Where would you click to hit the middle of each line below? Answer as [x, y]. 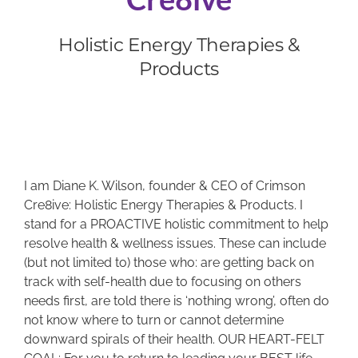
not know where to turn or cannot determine [153, 320]
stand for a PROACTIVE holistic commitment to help [176, 225]
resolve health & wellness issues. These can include [175, 244]
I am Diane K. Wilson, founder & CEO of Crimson [164, 186]
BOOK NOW [53, 50]
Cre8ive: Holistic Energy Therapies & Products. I [163, 205]
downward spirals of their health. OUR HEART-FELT [174, 340]
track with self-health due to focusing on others [162, 282]
